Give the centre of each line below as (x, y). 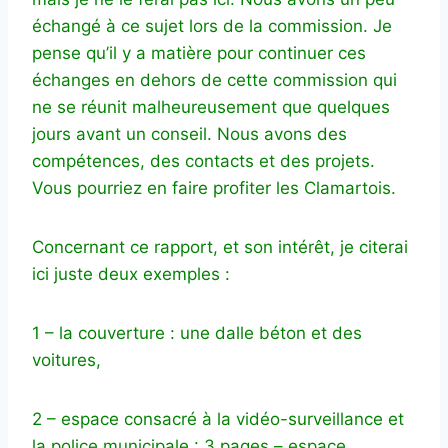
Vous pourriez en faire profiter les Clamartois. (214, 187)
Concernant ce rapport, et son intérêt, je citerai (220, 246)
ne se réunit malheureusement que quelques (211, 106)
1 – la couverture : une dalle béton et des (197, 332)
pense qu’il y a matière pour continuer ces (199, 52)
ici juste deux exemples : (131, 273)
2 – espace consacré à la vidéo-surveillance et (218, 418)
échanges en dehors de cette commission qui (214, 79)
